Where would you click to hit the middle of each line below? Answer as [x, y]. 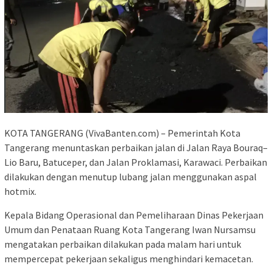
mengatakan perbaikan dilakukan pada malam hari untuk [123, 244]
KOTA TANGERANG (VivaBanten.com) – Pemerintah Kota [122, 133]
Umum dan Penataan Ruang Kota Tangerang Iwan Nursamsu [130, 229]
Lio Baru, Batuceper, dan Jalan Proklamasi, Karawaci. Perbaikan [136, 162]
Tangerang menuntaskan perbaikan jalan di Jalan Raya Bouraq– [136, 147]
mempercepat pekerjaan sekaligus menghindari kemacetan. [129, 258]
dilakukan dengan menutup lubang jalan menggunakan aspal [131, 176]
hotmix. [20, 191]
